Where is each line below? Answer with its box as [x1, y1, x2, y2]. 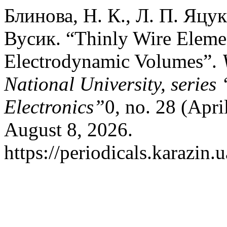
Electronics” [4, 96, 105, 118]
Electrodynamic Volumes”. [4, 50, 222, 72]
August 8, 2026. [4, 119, 133, 140]
